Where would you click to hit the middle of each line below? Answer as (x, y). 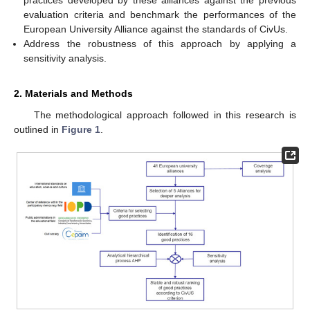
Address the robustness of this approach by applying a (160, 43)
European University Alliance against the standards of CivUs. (156, 29)
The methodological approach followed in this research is (165, 115)
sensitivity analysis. (65, 58)
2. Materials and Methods (73, 93)
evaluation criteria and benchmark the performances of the (160, 14)
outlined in (38, 129)
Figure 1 (81, 129)
